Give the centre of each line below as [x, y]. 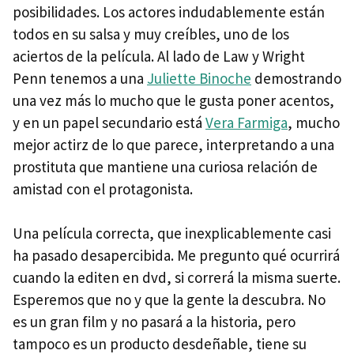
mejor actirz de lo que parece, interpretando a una [173, 145]
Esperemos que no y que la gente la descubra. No [169, 299]
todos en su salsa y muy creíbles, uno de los [151, 34]
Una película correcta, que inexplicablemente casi [172, 233]
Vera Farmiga [247, 122]
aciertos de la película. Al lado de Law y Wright [159, 56]
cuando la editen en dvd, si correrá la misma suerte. [177, 277]
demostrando [296, 78]
